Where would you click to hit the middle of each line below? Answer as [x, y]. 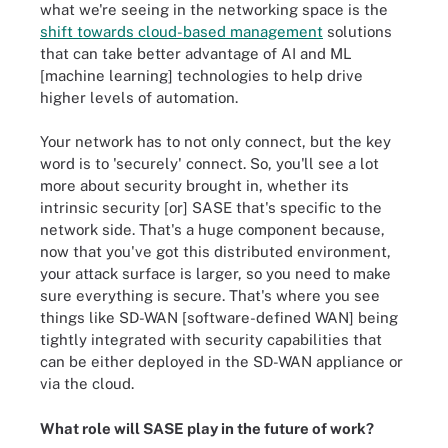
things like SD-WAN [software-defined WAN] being [219, 317]
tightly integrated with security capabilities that [211, 339]
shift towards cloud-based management [181, 31]
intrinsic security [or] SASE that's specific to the [211, 207]
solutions [357, 31]
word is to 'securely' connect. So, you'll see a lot [209, 163]
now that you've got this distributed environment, [215, 251]
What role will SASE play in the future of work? [207, 428]
